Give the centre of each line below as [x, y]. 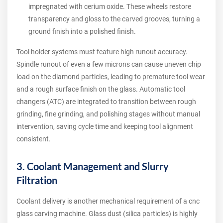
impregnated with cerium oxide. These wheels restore [110, 7]
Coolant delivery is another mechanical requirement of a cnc [108, 201]
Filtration [37, 180]
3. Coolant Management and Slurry [93, 167]
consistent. [34, 139]
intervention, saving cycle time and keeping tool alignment [105, 127]
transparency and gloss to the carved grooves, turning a [114, 19]
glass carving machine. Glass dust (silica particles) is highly [107, 214]
